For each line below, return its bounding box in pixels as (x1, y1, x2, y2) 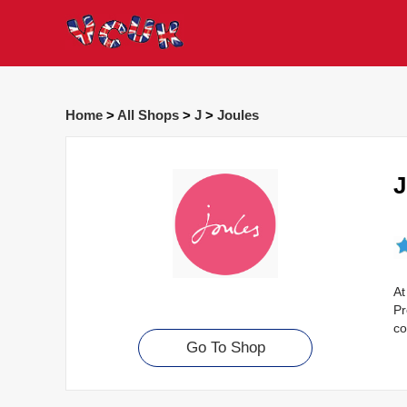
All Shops (117, 107, 179, 124)
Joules (217, 107, 259, 124)
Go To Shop (185, 339, 265, 357)
